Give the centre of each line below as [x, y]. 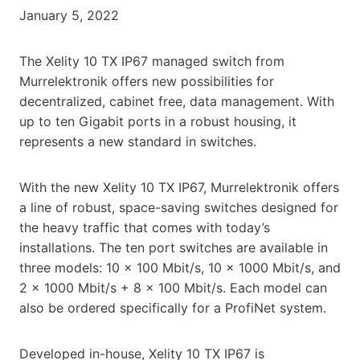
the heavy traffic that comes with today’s [145, 227]
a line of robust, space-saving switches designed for [179, 207]
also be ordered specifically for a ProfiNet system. [173, 307]
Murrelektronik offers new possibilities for [147, 81]
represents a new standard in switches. [138, 141]
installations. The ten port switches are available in [174, 247]
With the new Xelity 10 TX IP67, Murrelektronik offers [179, 187]
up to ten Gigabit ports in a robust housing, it [158, 121]
